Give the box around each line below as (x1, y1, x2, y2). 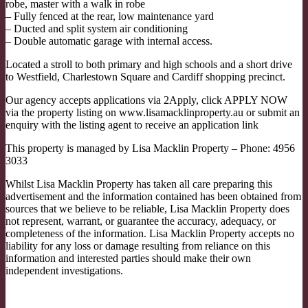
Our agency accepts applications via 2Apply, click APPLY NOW (5, 93, 287, 106)
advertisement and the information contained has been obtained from (5, 190, 301, 202)
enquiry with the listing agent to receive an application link (5, 118, 258, 131)
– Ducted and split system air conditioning (5, 22, 188, 34)
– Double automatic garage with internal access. (5, 34, 212, 47)
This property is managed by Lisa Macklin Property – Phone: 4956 (5, 142, 295, 154)
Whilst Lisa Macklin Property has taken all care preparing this (5, 177, 272, 190)
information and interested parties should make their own (5, 252, 251, 264)
